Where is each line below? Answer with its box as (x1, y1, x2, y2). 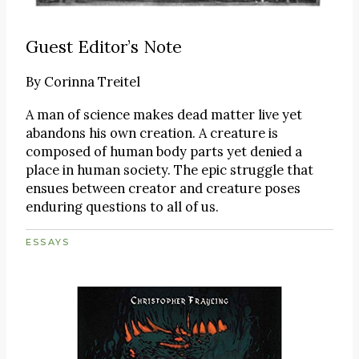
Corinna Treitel (44, 73, 140, 91)
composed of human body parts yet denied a (26, 142, 302, 160)
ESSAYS (26, 236, 71, 248)
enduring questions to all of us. (26, 197, 219, 216)
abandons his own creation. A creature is (26, 123, 278, 142)
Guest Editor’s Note (26, 36, 182, 58)
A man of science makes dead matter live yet (26, 105, 302, 123)
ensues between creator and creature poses (26, 179, 301, 197)
